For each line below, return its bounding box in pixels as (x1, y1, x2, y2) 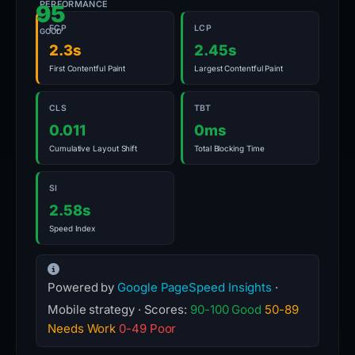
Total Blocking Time (194, 143, 265, 153)
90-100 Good (189, 302, 262, 317)
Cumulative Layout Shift (49, 143, 138, 153)
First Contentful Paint (49, 63, 126, 73)
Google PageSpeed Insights (117, 280, 273, 295)
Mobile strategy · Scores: (48, 302, 190, 317)
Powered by (48, 280, 118, 295)
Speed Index (49, 223, 96, 233)
